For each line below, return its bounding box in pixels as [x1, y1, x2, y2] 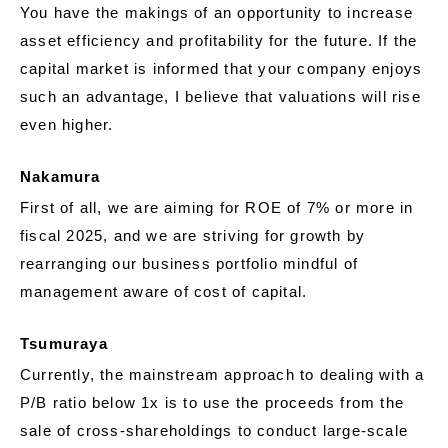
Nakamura [20, 168, 101, 186]
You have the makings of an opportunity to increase [20, 4, 414, 22]
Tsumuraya [20, 335, 108, 353]
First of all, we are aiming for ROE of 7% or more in [20, 199, 414, 217]
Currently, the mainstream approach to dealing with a [20, 366, 425, 384]
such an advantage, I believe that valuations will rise [20, 88, 421, 106]
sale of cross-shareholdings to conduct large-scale [20, 422, 409, 440]
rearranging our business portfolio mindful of [20, 255, 359, 273]
